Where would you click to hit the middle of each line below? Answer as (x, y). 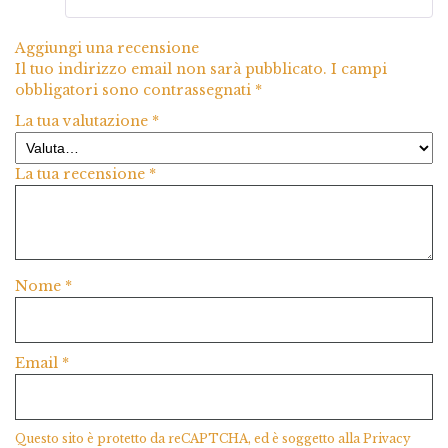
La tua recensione (82, 174)
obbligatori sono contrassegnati (135, 90)
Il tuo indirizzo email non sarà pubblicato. (171, 69)
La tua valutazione (83, 121)
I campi (359, 69)
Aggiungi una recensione (107, 48)
